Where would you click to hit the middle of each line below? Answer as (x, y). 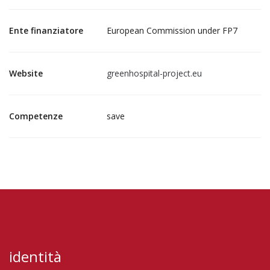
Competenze (36, 116)
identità (35, 256)
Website (26, 73)
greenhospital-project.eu (154, 73)
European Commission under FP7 (172, 30)
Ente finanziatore (46, 30)
